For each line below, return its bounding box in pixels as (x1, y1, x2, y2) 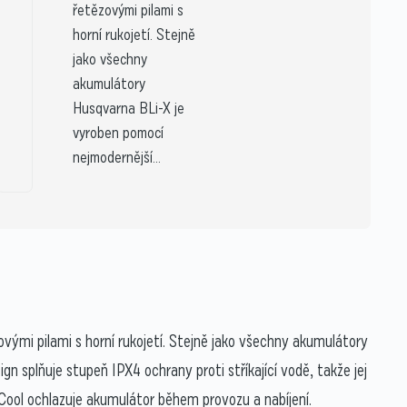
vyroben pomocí (72, 122, 164, 144)
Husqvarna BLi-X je (72, 97, 184, 120)
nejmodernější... (72, 146, 161, 169)
